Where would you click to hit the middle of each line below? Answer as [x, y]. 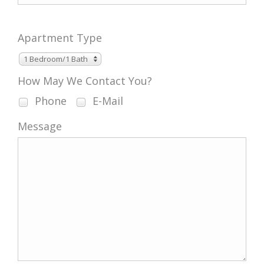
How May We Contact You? [85, 80]
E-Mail [106, 101]
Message [40, 126]
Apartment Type [60, 38]
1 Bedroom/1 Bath [56, 59]
